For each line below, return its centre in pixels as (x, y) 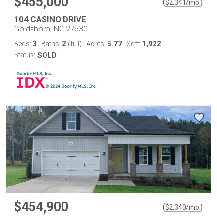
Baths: (52, 43)
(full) (74, 43)
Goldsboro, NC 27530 (51, 29)
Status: (25, 54)
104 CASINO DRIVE (50, 19)
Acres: (97, 43)
